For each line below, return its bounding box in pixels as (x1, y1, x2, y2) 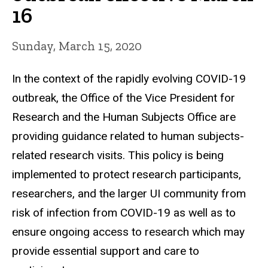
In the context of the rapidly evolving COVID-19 (12, 71, 246, 86)
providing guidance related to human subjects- (12, 129, 244, 143)
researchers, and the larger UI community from (12, 186, 246, 200)
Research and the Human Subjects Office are (12, 109, 236, 124)
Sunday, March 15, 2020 (12, 38, 142, 53)
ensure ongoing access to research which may (12, 224, 245, 239)
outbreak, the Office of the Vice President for (12, 90, 235, 105)
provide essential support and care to (12, 243, 199, 258)
